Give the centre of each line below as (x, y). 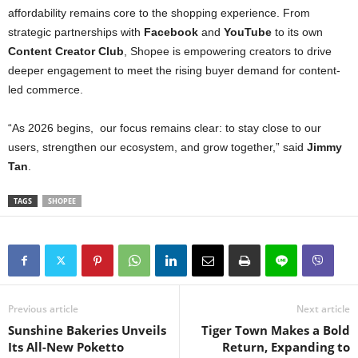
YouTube (248, 32)
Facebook (171, 32)
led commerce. (47, 89)
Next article (323, 308)
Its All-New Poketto (66, 346)
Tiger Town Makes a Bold (276, 330)
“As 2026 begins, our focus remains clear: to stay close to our (165, 127)
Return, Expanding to (286, 346)
